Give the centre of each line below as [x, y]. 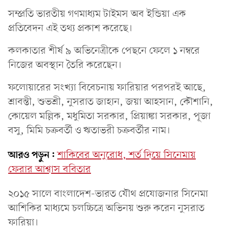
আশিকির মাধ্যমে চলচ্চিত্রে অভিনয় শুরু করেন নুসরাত [106, 208]
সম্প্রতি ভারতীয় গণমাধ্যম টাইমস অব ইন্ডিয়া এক [97, 14]
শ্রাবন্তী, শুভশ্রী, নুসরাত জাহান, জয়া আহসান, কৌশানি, [111, 102]
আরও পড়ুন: [31, 155]
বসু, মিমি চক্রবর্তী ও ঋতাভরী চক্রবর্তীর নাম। [89, 131]
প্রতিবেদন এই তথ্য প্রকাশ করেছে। [70, 28]
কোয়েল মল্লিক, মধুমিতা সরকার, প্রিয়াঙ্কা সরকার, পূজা [109, 116]
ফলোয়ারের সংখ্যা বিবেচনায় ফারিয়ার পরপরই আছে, [107, 88]
